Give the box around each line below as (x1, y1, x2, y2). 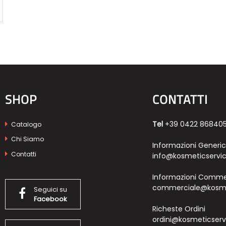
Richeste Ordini (152, 203, 205, 214)
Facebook (34, 194, 67, 204)
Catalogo (10, 120, 41, 129)
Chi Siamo (10, 135, 44, 144)
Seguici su (34, 184, 67, 194)
